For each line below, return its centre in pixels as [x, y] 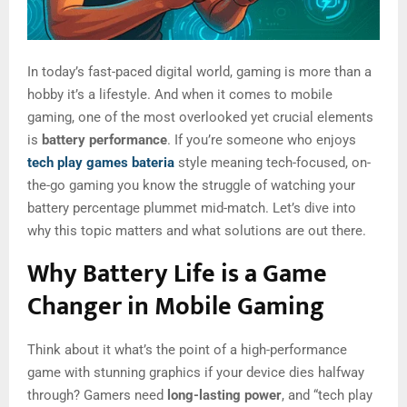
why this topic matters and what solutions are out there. [197, 230]
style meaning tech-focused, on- [273, 162]
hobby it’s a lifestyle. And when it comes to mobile [180, 94]
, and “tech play [327, 395]
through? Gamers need [97, 395]
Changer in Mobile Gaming [176, 306]
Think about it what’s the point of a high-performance [187, 349]
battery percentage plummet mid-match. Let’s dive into [192, 208]
